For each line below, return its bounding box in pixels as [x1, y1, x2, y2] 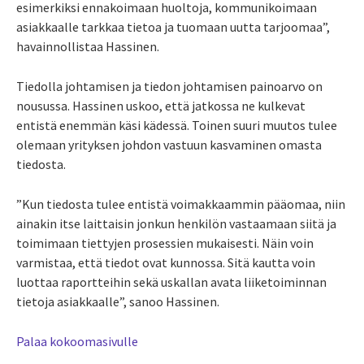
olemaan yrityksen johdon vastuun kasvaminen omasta [16, 136, 322, 154]
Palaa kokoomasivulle [16, 333, 138, 350]
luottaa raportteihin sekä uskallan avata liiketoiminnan [16, 274, 327, 291]
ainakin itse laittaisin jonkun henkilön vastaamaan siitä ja [16, 215, 336, 232]
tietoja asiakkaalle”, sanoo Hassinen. [16, 293, 219, 310]
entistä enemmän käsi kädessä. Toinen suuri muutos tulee [16, 117, 337, 134]
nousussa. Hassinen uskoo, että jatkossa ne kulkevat [16, 97, 305, 115]
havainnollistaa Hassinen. [16, 38, 159, 55]
